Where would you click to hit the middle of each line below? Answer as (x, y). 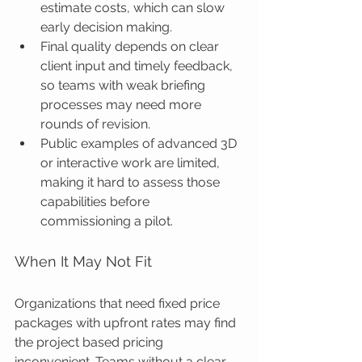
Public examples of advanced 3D (140, 143)
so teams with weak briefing (124, 85)
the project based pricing (90, 342)
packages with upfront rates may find (127, 323)
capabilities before (97, 202)
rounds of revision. (95, 124)
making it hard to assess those (132, 182)
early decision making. (106, 27)
